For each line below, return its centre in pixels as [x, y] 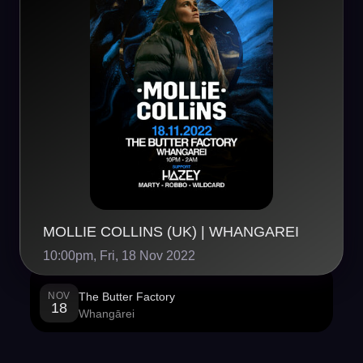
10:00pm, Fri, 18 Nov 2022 [120, 256]
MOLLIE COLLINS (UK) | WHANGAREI [171, 232]
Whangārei [106, 313]
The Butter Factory [126, 296]
